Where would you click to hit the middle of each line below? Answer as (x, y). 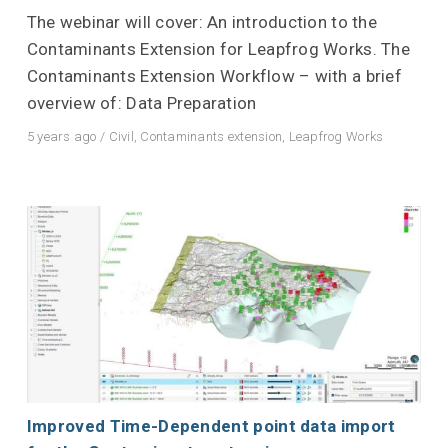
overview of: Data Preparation (141, 103)
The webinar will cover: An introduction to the (201, 22)
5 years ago (61, 137)
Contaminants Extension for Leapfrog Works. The (218, 49)
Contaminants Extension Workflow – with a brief (214, 76)
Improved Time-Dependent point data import (211, 426)
